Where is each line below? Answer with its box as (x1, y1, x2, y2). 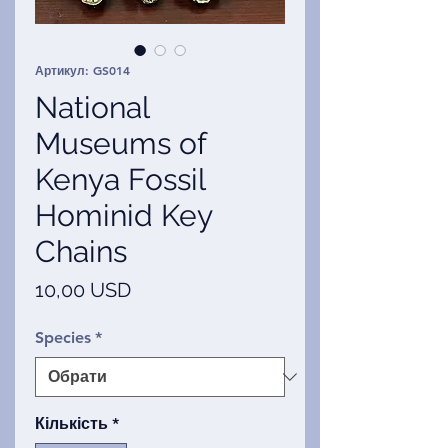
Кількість (35, 414, 108, 434)
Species (35, 328, 91, 348)
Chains (35, 234, 127, 270)
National (35, 90, 149, 126)
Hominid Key (35, 198, 212, 234)
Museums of (35, 126, 206, 162)
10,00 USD (35, 278, 131, 303)
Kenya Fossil (35, 162, 205, 198)
